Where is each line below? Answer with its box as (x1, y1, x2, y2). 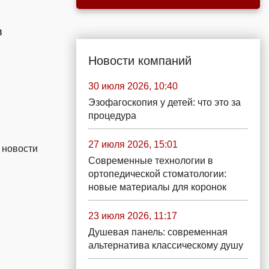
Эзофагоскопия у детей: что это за (88, 97, 241, 107)
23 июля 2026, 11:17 (88, 211, 177, 221)
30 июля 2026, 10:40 (88, 81, 178, 91)
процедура (88, 110, 136, 121)
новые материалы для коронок (88, 182, 226, 192)
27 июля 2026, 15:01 (88, 139, 178, 150)
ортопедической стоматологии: (88, 169, 226, 179)
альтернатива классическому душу (88, 240, 243, 250)
